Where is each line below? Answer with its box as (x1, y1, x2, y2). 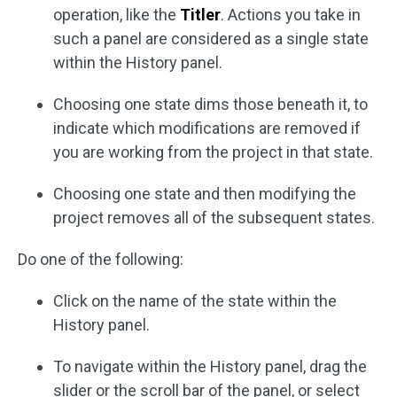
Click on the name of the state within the (53, 292, 337, 310)
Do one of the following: (18, 250, 183, 269)
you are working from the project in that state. (53, 143, 373, 161)
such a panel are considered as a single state (53, 29, 369, 48)
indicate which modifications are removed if (53, 119, 361, 137)
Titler (180, 5, 221, 24)
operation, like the (53, 5, 180, 24)
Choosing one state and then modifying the (53, 184, 356, 203)
